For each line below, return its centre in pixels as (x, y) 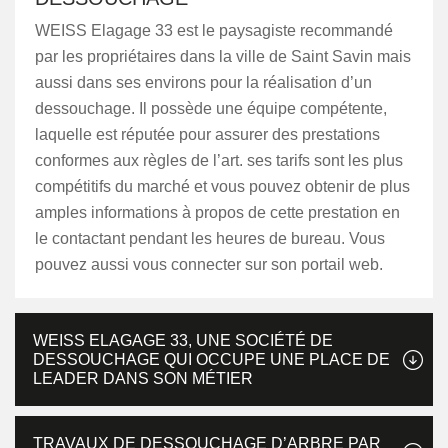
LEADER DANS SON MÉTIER (143, 378)
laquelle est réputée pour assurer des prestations (207, 134)
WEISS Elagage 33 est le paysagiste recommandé (214, 30)
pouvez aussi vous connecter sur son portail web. (209, 264)
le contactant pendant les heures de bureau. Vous (210, 238)
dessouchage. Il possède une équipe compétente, (211, 108)
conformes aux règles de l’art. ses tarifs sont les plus (219, 160)
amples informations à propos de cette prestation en (217, 212)
